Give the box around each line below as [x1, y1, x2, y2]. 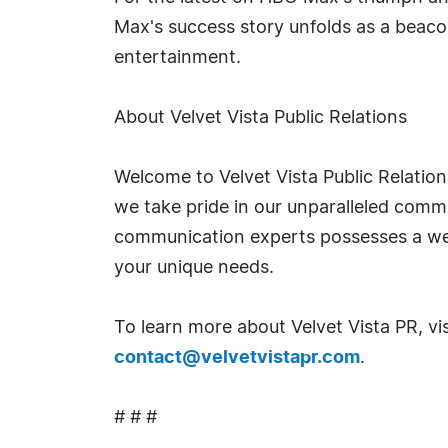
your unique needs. [114, 259, 274, 277]
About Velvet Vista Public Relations [114, 109, 407, 127]
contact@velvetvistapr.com [114, 349, 360, 367]
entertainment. [114, 49, 241, 67]
